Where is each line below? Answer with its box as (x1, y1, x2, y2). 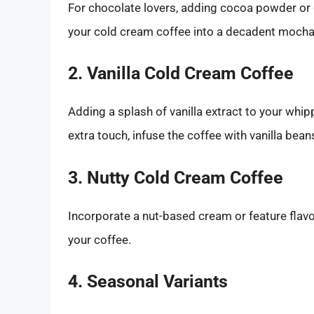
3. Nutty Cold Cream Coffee (68, 167, 283, 188)
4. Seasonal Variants (68, 271, 228, 292)
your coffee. (68, 232, 131, 247)
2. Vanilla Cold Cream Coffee (68, 63, 294, 84)
